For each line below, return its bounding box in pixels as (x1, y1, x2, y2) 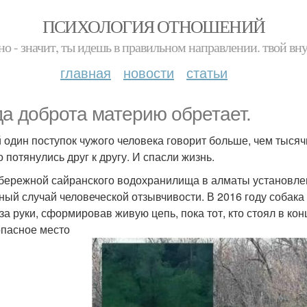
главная (60, 62, 111, 82)
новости (123, 62, 174, 82)
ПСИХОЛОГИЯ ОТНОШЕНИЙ (42, 14, 265, 38)
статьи (186, 62, 228, 82)
